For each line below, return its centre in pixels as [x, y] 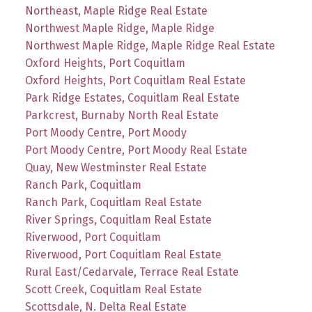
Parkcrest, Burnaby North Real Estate [122, 115]
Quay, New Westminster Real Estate [116, 167]
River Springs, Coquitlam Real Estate [118, 219]
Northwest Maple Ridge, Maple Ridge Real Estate [150, 45]
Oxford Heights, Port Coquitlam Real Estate [135, 80]
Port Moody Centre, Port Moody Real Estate [136, 150]
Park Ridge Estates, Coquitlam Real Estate [132, 97]
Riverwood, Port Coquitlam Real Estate [123, 254]
